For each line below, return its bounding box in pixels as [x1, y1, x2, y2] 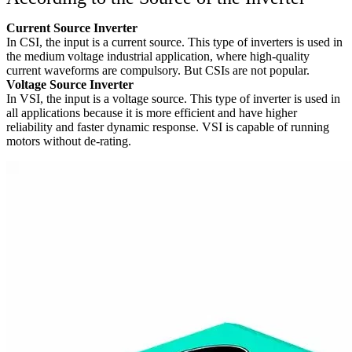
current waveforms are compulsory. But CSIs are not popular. [6, 63, 310, 77]
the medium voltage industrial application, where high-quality [6, 49, 310, 63]
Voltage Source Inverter [6, 77, 134, 91]
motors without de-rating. [6, 134, 131, 148]
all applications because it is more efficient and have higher [6, 105, 297, 119]
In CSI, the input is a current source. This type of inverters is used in [6, 35, 343, 49]
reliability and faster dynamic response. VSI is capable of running [6, 119, 329, 134]
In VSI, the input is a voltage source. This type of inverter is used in [6, 91, 340, 105]
